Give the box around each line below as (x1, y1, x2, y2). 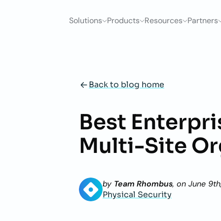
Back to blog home (89, 79, 164, 90)
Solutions (69, 15, 102, 26)
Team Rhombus (114, 178, 173, 189)
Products (107, 15, 140, 26)
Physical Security (103, 189, 172, 200)
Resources (145, 15, 183, 26)
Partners (187, 15, 218, 26)
